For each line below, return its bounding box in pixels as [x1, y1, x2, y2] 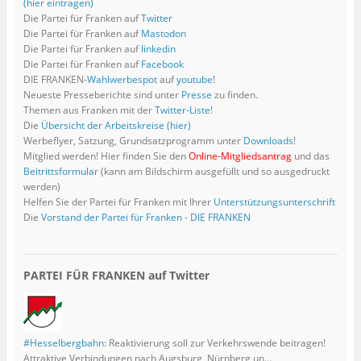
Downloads [243, 134, 293, 148]
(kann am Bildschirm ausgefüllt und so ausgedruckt [98, 164, 330, 179]
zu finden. [211, 88, 258, 102]
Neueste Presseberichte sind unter [23, 88, 181, 102]
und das [291, 149, 330, 164]
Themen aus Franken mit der [23, 103, 155, 118]
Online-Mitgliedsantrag [188, 149, 292, 164]
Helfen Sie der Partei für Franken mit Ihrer [23, 195, 214, 210]
